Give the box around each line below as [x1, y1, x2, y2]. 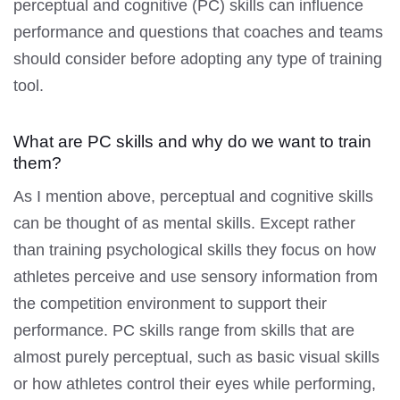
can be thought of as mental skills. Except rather [13, 213, 355, 232]
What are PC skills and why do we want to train [13, 131, 371, 151]
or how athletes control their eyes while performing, [13, 374, 376, 393]
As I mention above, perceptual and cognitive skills [13, 187, 373, 205]
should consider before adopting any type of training [13, 49, 382, 68]
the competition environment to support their [13, 294, 327, 312]
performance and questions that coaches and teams [13, 22, 383, 41]
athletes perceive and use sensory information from [13, 267, 378, 286]
